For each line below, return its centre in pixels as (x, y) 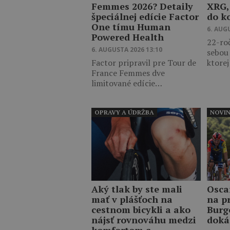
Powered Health (128, 37)
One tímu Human (131, 26)
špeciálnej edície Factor (145, 16)
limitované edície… (127, 83)
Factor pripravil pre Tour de (144, 62)
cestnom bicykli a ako (141, 209)
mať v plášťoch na (132, 199)
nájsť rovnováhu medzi (144, 219)
